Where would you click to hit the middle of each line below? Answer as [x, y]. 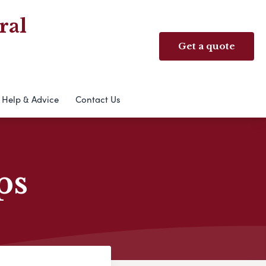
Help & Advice [30, 99]
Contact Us [98, 99]
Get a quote [207, 46]
